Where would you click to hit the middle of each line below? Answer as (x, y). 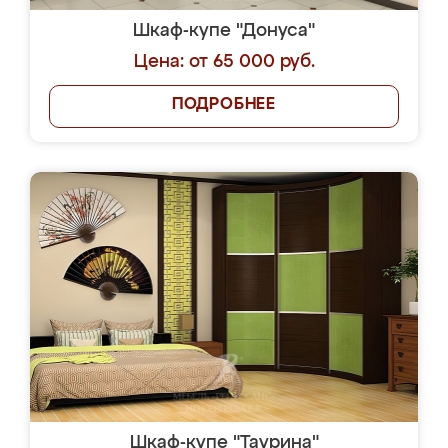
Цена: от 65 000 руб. (224, 62)
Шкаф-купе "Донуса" (224, 31)
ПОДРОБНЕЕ (224, 105)
